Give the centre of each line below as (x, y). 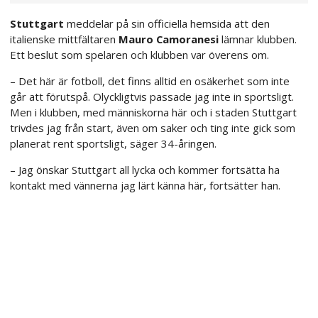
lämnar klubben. (258, 39)
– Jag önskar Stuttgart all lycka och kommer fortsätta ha (145, 170)
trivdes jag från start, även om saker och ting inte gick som (153, 128)
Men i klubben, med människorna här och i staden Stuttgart (153, 113)
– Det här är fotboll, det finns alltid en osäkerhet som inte (150, 81)
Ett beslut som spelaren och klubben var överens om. (139, 55)
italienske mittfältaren (64, 39)
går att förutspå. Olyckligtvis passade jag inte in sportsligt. (152, 97)
